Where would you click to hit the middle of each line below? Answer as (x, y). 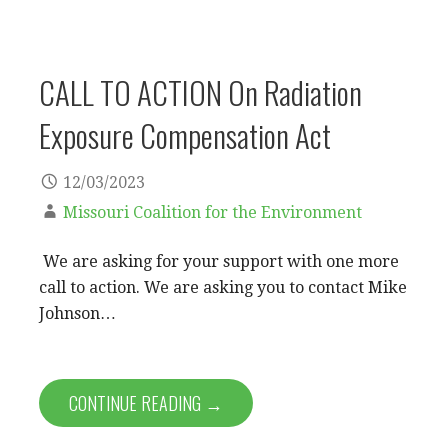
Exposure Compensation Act (185, 135)
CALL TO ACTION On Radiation (200, 92)
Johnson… (77, 313)
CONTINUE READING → (146, 402)
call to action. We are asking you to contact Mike (223, 287)
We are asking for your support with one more (219, 261)
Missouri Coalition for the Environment (212, 212)
